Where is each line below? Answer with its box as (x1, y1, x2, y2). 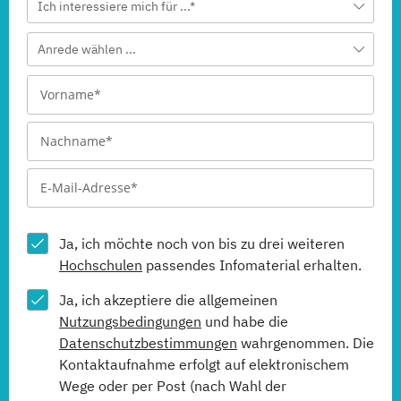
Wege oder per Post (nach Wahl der (59, 377, 286, 396)
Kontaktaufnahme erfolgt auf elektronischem (59, 355, 349, 374)
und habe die (201, 312, 288, 331)
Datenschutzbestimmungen (59, 334, 237, 353)
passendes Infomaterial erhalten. (142, 256, 362, 275)
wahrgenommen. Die (237, 334, 374, 353)
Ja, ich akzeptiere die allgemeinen (59, 291, 277, 310)
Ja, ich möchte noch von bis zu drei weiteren (59, 235, 345, 253)
